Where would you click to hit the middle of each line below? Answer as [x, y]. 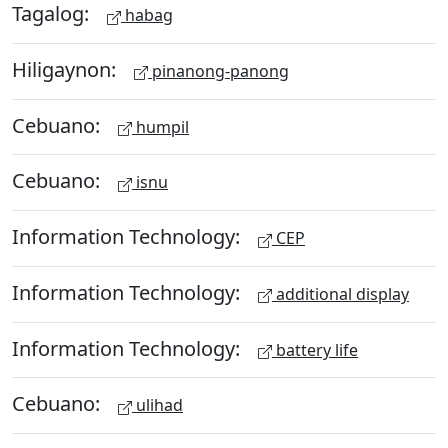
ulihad [157, 405]
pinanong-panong [218, 70]
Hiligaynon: [66, 69]
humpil [160, 126]
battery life [315, 349]
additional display [340, 293]
